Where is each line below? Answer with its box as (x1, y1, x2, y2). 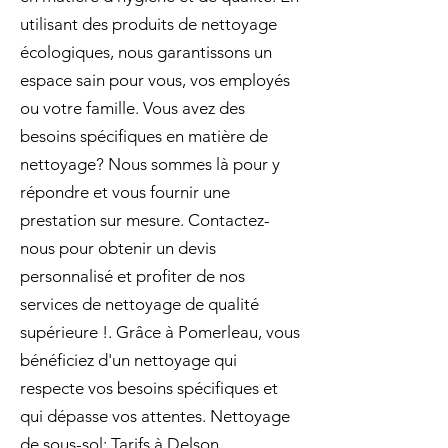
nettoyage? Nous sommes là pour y (20, 154, 280, 174)
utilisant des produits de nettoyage (20, 14, 277, 34)
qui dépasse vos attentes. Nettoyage (20, 406, 290, 426)
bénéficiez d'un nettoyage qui (20, 350, 237, 370)
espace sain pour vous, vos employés (20, 70, 290, 90)
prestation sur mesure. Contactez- (20, 210, 270, 230)
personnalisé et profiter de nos (20, 266, 245, 286)
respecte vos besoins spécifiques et (20, 378, 278, 398)
